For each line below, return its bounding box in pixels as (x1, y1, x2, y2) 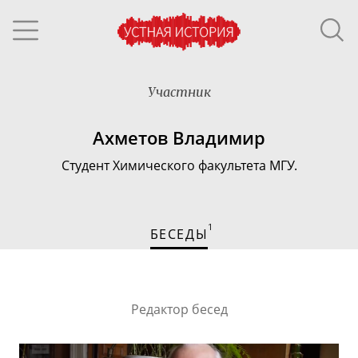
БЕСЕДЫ (149, 225, 209, 243)
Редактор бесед (130, 300, 228, 318)
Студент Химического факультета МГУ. (61, 157, 297, 174)
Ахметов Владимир (93, 126, 265, 150)
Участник (147, 84, 211, 100)
